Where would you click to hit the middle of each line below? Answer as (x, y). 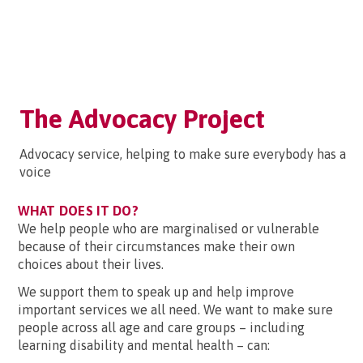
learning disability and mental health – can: (144, 345)
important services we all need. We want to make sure (175, 310)
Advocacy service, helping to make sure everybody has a (183, 154)
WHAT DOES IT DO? (79, 211)
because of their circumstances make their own (156, 246)
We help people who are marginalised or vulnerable (169, 228)
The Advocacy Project (142, 119)
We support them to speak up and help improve (156, 292)
